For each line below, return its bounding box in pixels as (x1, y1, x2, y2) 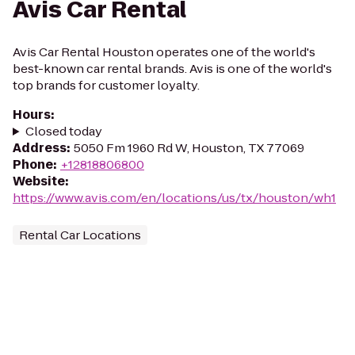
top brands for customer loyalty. (13, 77, 200, 94)
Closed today (25, 123, 102, 139)
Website (13, 173, 65, 189)
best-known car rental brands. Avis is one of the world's (13, 60, 332, 77)
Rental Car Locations (19, 227, 141, 243)
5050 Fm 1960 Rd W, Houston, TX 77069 (74, 139, 304, 156)
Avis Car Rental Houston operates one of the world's (13, 44, 315, 60)
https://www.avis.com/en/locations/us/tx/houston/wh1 (13, 189, 336, 206)
